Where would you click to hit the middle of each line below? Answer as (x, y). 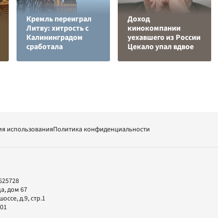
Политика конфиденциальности (101, 129)
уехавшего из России (164, 37)
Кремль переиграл (59, 19)
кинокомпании (154, 28)
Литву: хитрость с (57, 28)
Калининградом (54, 37)
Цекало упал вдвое (161, 47)
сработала (45, 47)
